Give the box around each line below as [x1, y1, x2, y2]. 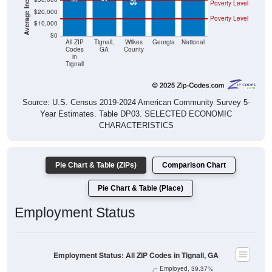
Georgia [152, 38, 175, 46]
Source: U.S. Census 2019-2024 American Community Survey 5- [22, 98, 250, 107]
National [181, 38, 205, 46]
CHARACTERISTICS [98, 121, 174, 131]
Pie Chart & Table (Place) [98, 184, 183, 193]
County [124, 45, 144, 53]
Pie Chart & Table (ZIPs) [55, 161, 137, 170]
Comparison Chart [162, 161, 226, 170]
